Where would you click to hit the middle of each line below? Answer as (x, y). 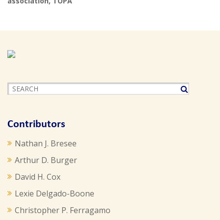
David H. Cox (38, 177)
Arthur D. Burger (46, 160)
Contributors (36, 124)
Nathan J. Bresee (46, 143)
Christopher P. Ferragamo (63, 210)
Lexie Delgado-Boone (55, 193)
